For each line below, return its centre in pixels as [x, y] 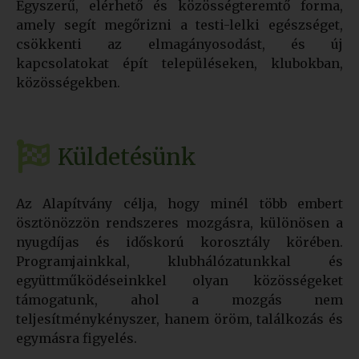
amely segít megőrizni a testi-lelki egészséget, [179, 25]
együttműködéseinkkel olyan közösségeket [179, 281]
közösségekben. [68, 83]
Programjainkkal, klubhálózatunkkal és [179, 262]
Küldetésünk [127, 157]
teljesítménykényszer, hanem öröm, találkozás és [179, 319]
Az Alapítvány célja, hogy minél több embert [179, 204]
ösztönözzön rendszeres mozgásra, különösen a [179, 223]
